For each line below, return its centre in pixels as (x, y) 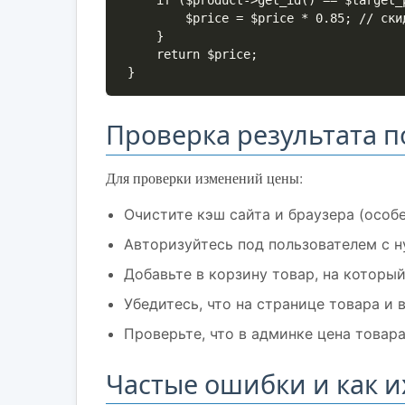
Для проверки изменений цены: (204, 177)
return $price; (142, 55)
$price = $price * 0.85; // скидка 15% (156, 19)
